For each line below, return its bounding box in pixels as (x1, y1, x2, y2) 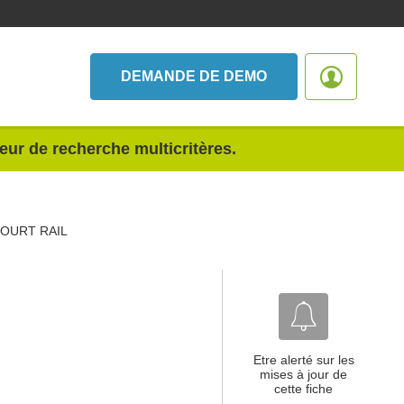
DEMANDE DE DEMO (121, 69, 267, 84)
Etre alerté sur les (252, 353, 354, 367)
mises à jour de (260, 367, 347, 381)
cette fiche (274, 381, 333, 396)
